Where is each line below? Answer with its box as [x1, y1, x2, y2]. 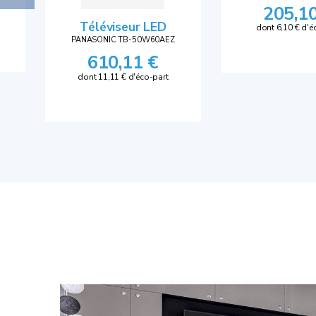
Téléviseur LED [80, 18, 166, 35]
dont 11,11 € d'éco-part [78, 71, 169, 83]
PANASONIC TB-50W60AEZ [71, 35, 175, 46]
